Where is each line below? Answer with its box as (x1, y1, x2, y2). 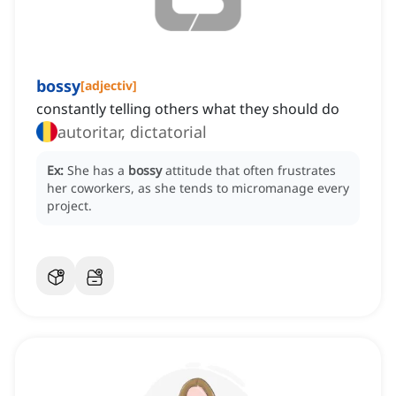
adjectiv (85, 77, 133, 95)
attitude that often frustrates (165, 162, 336, 179)
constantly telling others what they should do (36, 99, 339, 119)
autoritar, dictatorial (57, 121, 207, 143)
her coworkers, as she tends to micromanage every (47, 179, 349, 197)
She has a (67, 162, 128, 179)
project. (47, 197, 92, 215)
